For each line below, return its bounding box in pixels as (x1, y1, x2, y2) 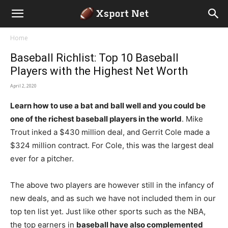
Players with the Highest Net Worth (10, 65, 188, 77)
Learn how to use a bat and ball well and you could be (10, 101, 206, 110)
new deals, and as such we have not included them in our (10, 193, 216, 203)
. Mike (182, 114, 203, 124)
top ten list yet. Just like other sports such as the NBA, (10, 207, 206, 216)
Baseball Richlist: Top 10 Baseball (10, 51, 179, 64)
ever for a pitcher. (10, 154, 74, 163)
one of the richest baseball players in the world (10, 114, 182, 124)
